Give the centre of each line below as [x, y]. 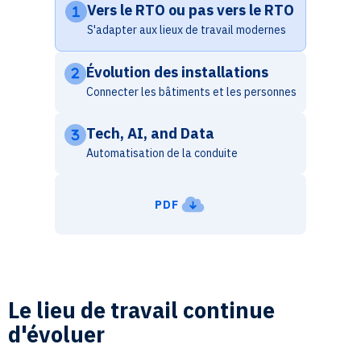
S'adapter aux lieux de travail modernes [187, 30]
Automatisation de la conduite [162, 153]
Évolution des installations [177, 72]
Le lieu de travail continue [141, 310]
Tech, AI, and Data [150, 133]
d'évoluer [56, 334]
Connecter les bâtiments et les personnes [191, 92]
